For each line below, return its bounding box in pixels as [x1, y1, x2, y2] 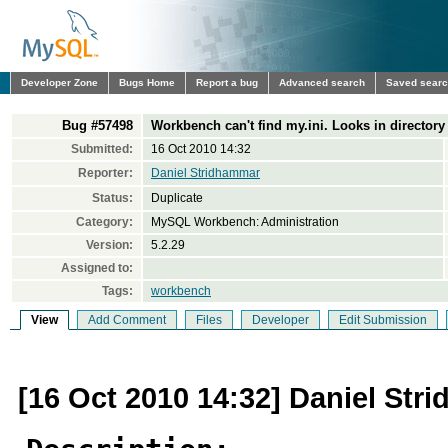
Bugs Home [119, 77, 175, 88]
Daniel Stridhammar [151, 166, 260, 180]
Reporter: [78, 166, 133, 180]
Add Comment [88, 313, 166, 327]
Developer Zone [21, 77, 98, 88]
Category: [76, 215, 133, 229]
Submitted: [71, 142, 133, 156]
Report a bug [196, 77, 258, 88]
